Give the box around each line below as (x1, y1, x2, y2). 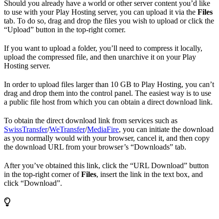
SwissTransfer (4, 125, 47, 133)
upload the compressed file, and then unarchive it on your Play (4, 52, 196, 61)
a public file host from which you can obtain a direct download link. (4, 97, 213, 106)
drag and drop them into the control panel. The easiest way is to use (4, 88, 211, 97)
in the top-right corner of (4, 170, 81, 178)
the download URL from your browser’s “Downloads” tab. (4, 142, 186, 151)
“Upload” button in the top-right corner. (4, 25, 126, 34)
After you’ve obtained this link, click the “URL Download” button (4, 161, 209, 170)
